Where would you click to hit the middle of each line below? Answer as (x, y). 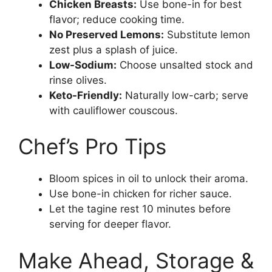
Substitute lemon (207, 34)
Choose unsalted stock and (185, 65)
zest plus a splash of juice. (114, 49)
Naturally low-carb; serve (185, 95)
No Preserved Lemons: (107, 34)
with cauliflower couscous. (114, 110)
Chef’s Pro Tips (92, 147)
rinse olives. (78, 80)
